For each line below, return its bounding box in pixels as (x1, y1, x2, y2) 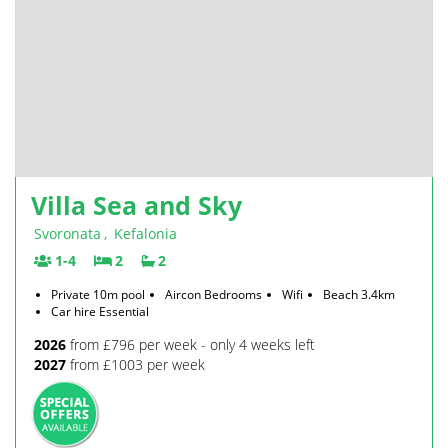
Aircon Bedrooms (165, 286, 262, 303)
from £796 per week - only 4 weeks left (66, 335, 315, 354)
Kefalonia (114, 224, 177, 243)
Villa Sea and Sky (31, 188, 242, 222)
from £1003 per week (66, 355, 205, 374)
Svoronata (34, 224, 101, 243)
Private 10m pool (51, 286, 145, 303)
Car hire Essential (51, 303, 149, 320)
